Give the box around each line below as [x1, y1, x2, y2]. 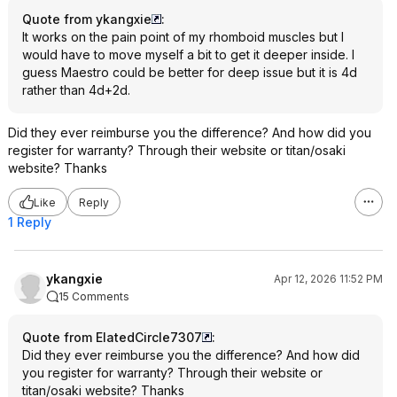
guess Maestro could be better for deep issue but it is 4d [22, 65, 357, 80]
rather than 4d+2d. [22, 82, 130, 97]
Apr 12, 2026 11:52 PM [274, 272, 383, 285]
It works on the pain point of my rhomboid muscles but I [22, 29, 344, 44]
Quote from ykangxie [22, 12, 152, 27]
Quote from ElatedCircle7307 [22, 330, 202, 345]
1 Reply [8, 214, 51, 230]
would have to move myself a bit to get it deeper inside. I [22, 47, 354, 62]
